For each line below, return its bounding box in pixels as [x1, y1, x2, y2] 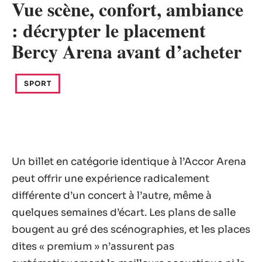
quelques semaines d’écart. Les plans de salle [12, 206, 236, 219]
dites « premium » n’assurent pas [12, 240, 174, 253]
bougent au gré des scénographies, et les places [12, 223, 250, 236]
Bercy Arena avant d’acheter [12, 37, 242, 65]
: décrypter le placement [12, 16, 206, 44]
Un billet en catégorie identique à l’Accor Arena [12, 156, 246, 168]
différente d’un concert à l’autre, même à [12, 189, 212, 202]
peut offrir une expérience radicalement [12, 173, 209, 185]
